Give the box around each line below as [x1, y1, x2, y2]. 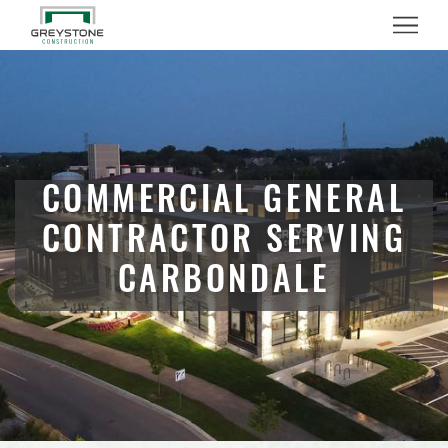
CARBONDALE [118, 267, 330, 300]
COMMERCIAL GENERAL [41, 187, 407, 220]
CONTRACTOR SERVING [41, 227, 407, 260]
